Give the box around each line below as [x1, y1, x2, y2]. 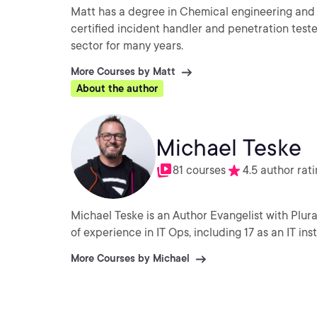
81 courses [173, 163, 226, 177]
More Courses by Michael [71, 253, 190, 264]
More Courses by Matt [71, 66, 175, 77]
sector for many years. [71, 39, 183, 52]
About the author [76, 83, 158, 94]
